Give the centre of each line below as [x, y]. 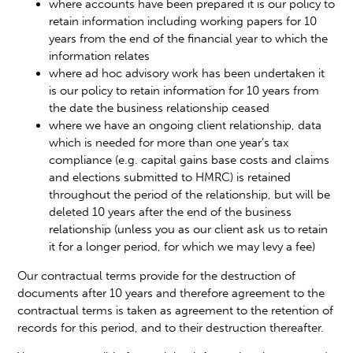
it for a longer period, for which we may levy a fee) [182, 246]
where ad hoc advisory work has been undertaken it [187, 73]
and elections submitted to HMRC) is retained [170, 177]
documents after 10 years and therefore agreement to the [171, 293]
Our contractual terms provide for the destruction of [157, 275]
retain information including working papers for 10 [183, 21]
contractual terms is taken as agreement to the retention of [176, 310]
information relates [100, 56]
